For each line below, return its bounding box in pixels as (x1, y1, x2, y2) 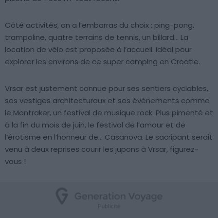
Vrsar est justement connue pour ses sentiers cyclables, (5, 83, 208, 93)
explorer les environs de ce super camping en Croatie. (5, 56, 200, 67)
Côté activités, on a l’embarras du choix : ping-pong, (5, 19, 194, 30)
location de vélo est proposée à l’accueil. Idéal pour (5, 44, 192, 54)
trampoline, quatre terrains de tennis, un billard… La (5, 32, 188, 42)
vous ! (5, 156, 26, 166)
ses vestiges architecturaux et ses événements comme (5, 95, 210, 106)
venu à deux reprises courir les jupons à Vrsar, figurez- (5, 144, 199, 154)
